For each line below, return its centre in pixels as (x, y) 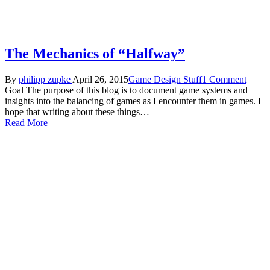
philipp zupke (45, 79)
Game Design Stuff (165, 79)
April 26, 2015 (100, 79)
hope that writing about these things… (77, 111)
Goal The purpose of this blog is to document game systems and (126, 90)
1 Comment (224, 79)
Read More (26, 122)
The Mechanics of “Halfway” (95, 53)
